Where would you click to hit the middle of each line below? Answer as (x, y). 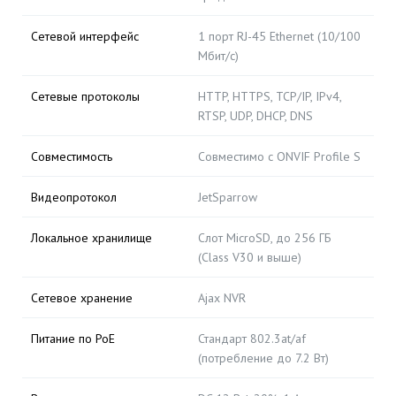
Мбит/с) (218, 56)
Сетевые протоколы (85, 96)
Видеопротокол (74, 197)
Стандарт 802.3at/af (252, 339)
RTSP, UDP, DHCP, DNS (255, 116)
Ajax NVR (222, 298)
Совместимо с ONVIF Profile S (279, 156)
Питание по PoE (73, 339)
